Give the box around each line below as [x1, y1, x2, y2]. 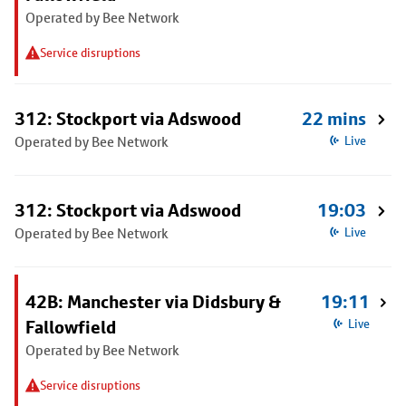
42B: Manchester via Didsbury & [25, 291, 281, 313]
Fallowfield [25, 316, 116, 338]
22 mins [302, 108, 366, 130]
